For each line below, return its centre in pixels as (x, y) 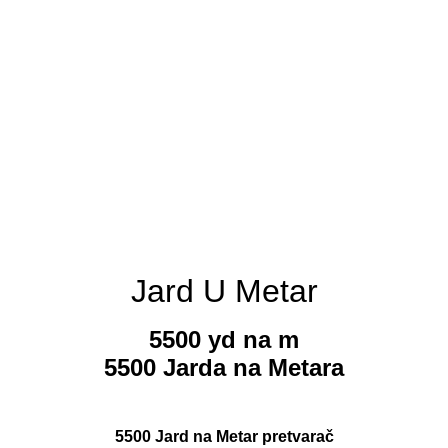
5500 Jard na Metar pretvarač (224, 437)
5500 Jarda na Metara (224, 368)
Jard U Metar (224, 291)
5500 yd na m (224, 340)
